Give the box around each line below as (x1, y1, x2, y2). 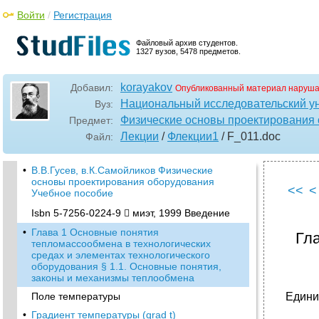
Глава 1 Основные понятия (31, 226, 159, 238)
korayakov (120, 81, 172, 93)
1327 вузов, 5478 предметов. (136, 47, 241, 56)
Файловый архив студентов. (136, 38, 238, 47)
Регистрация (53, 9, 112, 21)
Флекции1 (167, 130, 219, 142)
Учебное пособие (31, 187, 113, 199)
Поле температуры (31, 291, 120, 302)
